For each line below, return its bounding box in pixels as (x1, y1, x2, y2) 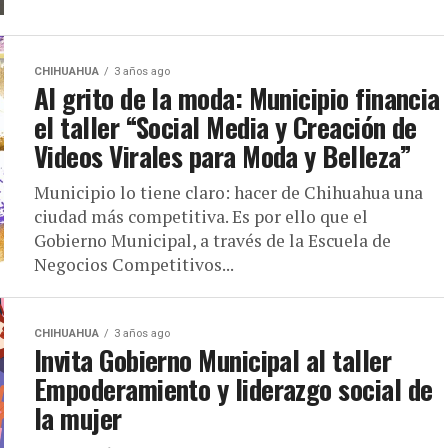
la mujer (34, 398, 122, 438)
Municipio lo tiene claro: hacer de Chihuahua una (34, 181, 423, 204)
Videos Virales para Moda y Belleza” (34, 136, 411, 176)
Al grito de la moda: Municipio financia (34, 78, 440, 118)
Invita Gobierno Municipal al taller (34, 340, 391, 380)
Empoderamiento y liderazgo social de (34, 369, 433, 409)
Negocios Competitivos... (34, 253, 234, 276)
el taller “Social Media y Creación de (34, 107, 417, 147)
